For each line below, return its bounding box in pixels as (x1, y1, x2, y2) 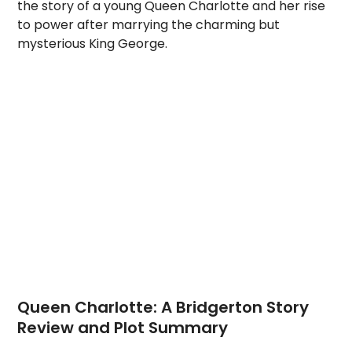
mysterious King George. (17, 35, 171, 53)
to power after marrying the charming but (17, 16, 280, 34)
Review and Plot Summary (17, 317, 229, 339)
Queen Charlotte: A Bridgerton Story (17, 296, 310, 318)
